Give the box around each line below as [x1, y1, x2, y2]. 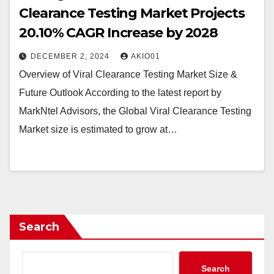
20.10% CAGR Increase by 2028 [19, 24, 218, 41]
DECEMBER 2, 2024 [31, 52, 112, 61]
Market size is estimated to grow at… [19, 124, 177, 135]
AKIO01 [131, 52, 160, 61]
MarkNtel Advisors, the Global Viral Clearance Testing [19, 106, 251, 116]
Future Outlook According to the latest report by [19, 87, 221, 98]
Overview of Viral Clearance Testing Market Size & [19, 69, 237, 80]
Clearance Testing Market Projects [19, 5, 245, 21]
